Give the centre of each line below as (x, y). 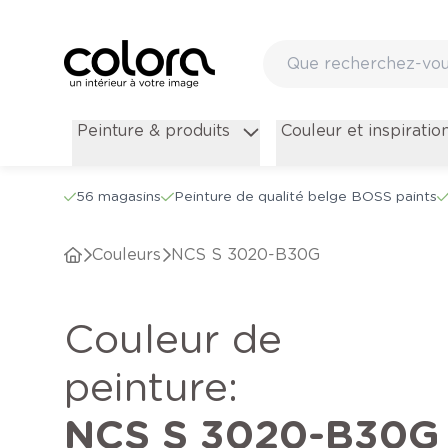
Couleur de (79, 339)
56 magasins (119, 196)
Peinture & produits (153, 131)
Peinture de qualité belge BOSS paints (305, 196)
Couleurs (132, 255)
